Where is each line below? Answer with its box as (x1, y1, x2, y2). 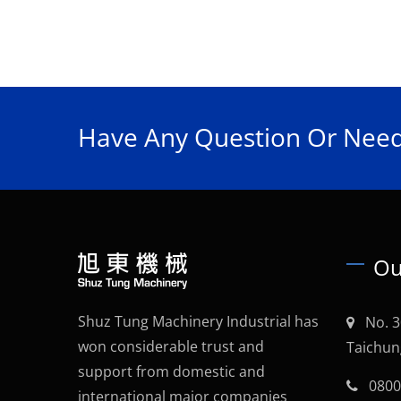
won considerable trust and (78, 337, 264, 356)
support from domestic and (78, 362, 265, 381)
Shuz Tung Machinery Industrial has (78, 311, 319, 331)
